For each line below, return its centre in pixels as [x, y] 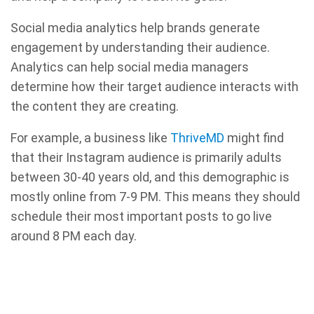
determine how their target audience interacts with [155, 87]
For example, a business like [90, 138]
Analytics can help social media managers [130, 67]
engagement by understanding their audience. [140, 48]
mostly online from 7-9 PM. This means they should [155, 197]
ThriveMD [197, 138]
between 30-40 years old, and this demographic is [150, 177]
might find [254, 138]
